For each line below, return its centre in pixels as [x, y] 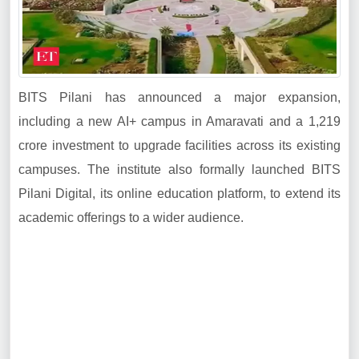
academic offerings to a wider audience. [131, 218]
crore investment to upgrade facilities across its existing [179, 145]
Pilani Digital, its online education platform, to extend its [179, 194]
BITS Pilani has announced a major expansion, [179, 97]
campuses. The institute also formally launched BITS [179, 169]
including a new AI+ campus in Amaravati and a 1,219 [179, 121]
